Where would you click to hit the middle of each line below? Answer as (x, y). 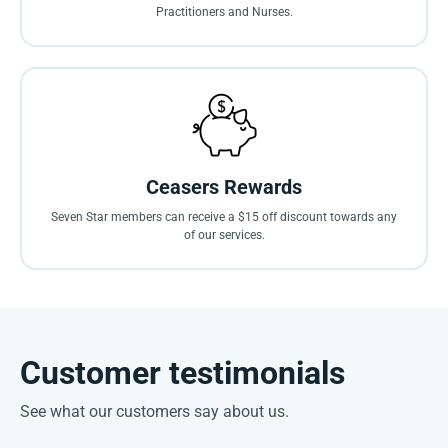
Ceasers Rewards (224, 186)
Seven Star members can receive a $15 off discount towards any (224, 216)
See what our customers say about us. (154, 411)
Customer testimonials (182, 372)
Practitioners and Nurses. (224, 11)
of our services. (224, 234)
